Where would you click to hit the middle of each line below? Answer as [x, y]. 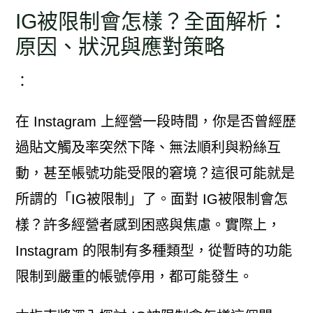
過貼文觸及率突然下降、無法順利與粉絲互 [148, 147]
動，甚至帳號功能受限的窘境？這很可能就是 [155, 173]
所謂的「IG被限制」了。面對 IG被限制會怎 [151, 199]
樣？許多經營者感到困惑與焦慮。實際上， [148, 225]
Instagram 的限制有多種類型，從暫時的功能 [153, 250]
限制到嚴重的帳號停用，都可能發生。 [134, 276]
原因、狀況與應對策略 [120, 46]
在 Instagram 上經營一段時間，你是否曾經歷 [155, 121]
